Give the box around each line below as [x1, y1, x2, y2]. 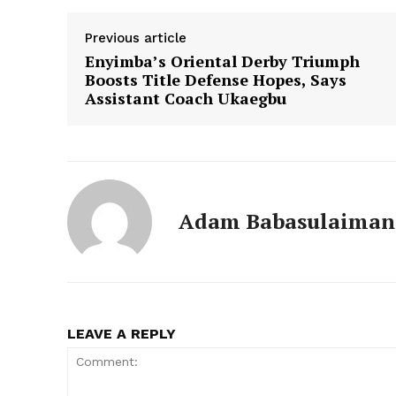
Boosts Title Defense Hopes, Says [85, 69, 346, 91]
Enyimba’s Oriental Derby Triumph [85, 50, 360, 72]
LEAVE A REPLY [67, 325, 176, 343]
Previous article [85, 30, 187, 47]
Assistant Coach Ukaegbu [85, 88, 286, 110]
